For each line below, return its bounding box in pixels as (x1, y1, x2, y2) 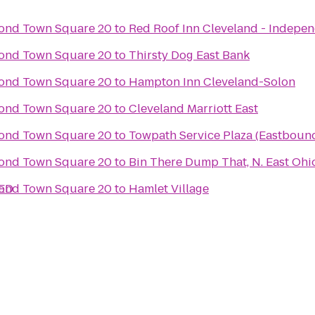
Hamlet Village (129, 181, 209, 197)
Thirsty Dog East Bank (129, 47, 250, 63)
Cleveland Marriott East (129, 101, 258, 117)
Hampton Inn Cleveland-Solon (129, 74, 295, 90)
